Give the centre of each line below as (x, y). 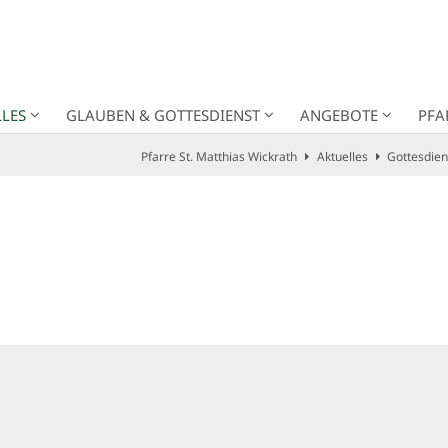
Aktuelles (342, 156)
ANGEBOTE (339, 114)
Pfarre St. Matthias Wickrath (219, 156)
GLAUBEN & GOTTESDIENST (163, 114)
